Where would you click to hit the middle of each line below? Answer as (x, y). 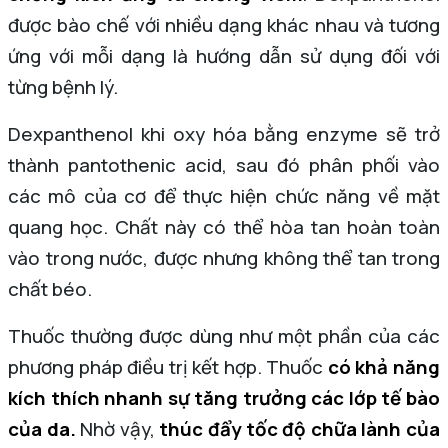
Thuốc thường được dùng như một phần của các (224, 335)
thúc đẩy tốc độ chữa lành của (300, 428)
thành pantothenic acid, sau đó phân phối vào (224, 164)
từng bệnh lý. (63, 86)
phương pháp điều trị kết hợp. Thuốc (168, 366)
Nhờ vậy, (117, 428)
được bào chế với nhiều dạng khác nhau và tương (224, 24)
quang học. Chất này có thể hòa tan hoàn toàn (224, 226)
